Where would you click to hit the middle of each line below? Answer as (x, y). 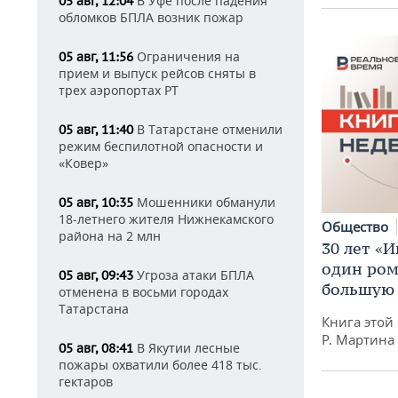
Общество (357, 226)
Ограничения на (187, 56)
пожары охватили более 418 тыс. (160, 365)
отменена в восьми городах (143, 292)
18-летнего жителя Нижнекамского (166, 219)
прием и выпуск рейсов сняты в (157, 73)
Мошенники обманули (204, 202)
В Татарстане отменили (208, 129)
